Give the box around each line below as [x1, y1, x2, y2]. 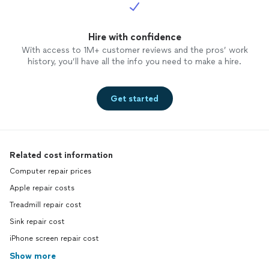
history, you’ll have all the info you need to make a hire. [28, 56, 241, 67]
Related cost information [10, 150, 113, 161]
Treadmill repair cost [10, 201, 82, 210]
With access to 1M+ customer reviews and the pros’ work [21, 45, 248, 56]
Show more [10, 251, 56, 262]
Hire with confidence [88, 31, 181, 43]
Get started [110, 93, 159, 104]
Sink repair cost [10, 217, 65, 226]
